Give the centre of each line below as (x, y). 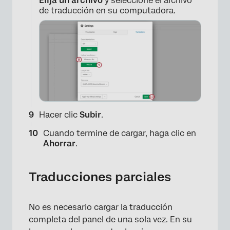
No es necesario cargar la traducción (101, 207)
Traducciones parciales (100, 177)
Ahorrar (59, 144)
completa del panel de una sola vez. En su (110, 220)
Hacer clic (59, 115)
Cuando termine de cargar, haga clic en (120, 133)
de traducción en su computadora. (107, 11)
